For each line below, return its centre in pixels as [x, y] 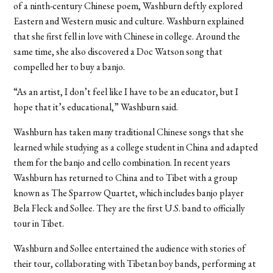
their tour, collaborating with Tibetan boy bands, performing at [135, 263]
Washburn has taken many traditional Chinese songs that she [129, 132]
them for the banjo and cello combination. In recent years [122, 162]
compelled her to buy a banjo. [69, 66]
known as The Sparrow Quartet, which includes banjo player [129, 193]
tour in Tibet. [39, 223]
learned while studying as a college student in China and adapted [136, 147]
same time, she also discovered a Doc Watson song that [118, 51]
